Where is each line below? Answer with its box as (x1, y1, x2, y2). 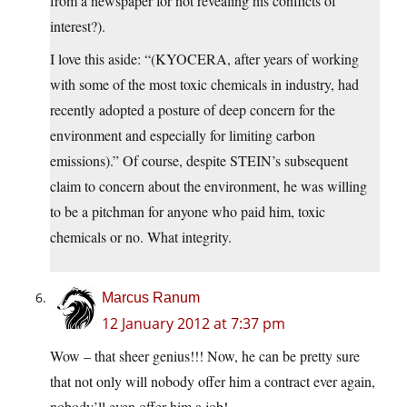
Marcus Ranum (102, 290, 200, 306)
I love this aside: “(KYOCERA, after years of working (50, 49, 359, 69)
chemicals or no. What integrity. (50, 227, 232, 247)
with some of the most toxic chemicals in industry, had (50, 74, 359, 94)
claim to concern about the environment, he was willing (50, 176, 367, 196)
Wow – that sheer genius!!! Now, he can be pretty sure (50, 346, 360, 366)
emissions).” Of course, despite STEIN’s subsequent (50, 151, 348, 171)
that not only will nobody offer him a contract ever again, (50, 372, 375, 392)
